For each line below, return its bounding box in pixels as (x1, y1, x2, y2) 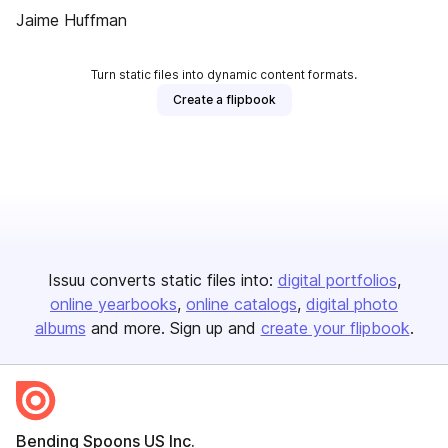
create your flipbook (260, 318, 410, 338)
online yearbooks (50, 294, 177, 314)
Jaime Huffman (16, 10, 127, 30)
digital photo (306, 294, 398, 314)
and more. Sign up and (90, 318, 256, 338)
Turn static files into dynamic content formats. (91, 67, 357, 82)
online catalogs (186, 294, 297, 314)
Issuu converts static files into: (47, 270, 273, 290)
